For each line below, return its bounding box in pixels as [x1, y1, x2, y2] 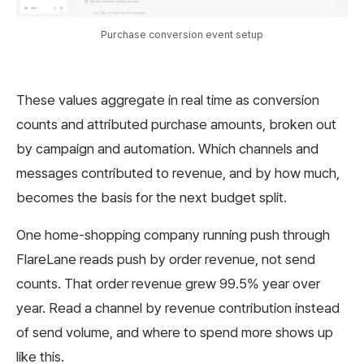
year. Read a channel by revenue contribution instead [16, 299, 340, 316]
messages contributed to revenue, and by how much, [16, 164, 340, 181]
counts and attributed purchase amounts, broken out [16, 115, 336, 132]
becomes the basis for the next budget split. [16, 188, 287, 206]
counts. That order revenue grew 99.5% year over [16, 275, 320, 292]
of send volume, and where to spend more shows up [16, 323, 333, 340]
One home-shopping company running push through [16, 226, 330, 243]
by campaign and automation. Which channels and [16, 140, 318, 157]
